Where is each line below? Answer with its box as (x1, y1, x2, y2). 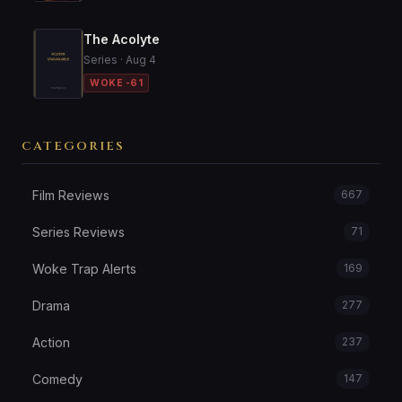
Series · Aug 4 (83, 52, 156, 66)
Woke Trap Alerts (32, 260, 136, 276)
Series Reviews (32, 223, 125, 240)
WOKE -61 (90, 76, 143, 89)
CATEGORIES (22, 137, 125, 154)
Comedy (32, 371, 83, 387)
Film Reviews (32, 187, 109, 203)
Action (32, 334, 70, 350)
